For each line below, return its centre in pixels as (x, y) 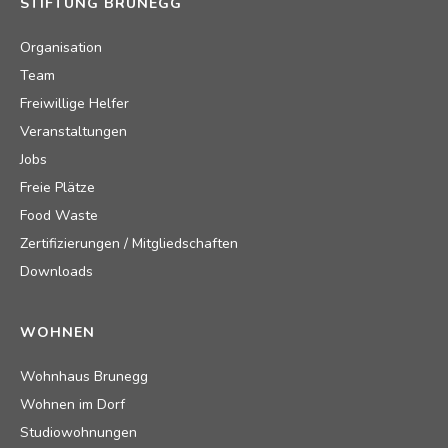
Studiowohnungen (78, 432)
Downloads (56, 271)
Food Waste (59, 215)
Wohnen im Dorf (72, 404)
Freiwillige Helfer (74, 103)
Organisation (61, 47)
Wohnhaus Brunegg (84, 376)
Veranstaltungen (73, 131)
